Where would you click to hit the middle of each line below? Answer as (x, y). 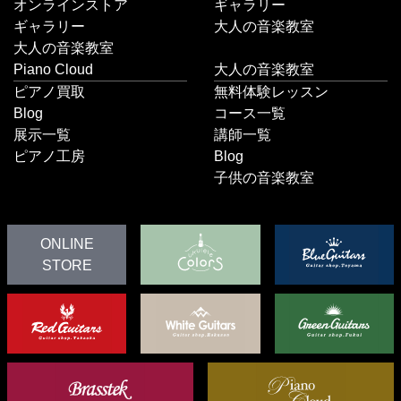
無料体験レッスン (271, 92)
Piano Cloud (53, 70)
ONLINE (67, 243)
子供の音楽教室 (264, 178)
